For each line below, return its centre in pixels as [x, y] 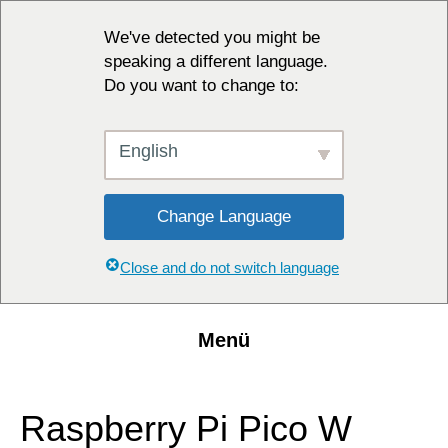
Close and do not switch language [229, 267]
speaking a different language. [216, 61]
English [148, 151]
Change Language [224, 216]
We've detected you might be [212, 37]
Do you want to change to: [201, 85]
